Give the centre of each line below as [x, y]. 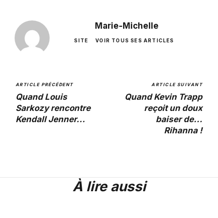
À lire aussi [109, 186]
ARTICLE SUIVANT [177, 84]
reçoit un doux [173, 108]
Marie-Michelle [127, 26]
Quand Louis [41, 97]
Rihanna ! [183, 130]
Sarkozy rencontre [53, 108]
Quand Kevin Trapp [163, 97]
